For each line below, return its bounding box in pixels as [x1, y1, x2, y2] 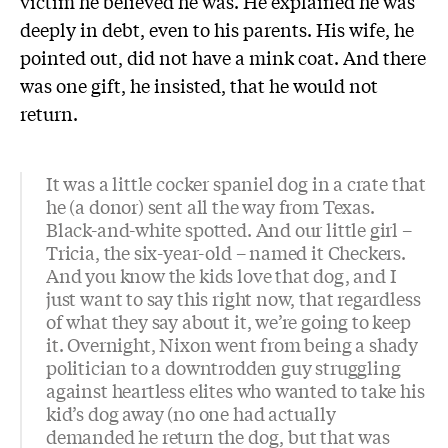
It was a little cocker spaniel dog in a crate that [46, 170, 427, 197]
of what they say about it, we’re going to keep [46, 308, 411, 335]
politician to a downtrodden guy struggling [46, 354, 401, 381]
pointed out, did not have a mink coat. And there [20, 43, 426, 70]
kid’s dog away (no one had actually [46, 400, 336, 427]
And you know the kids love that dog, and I [46, 262, 397, 289]
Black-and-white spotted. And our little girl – [46, 216, 412, 243]
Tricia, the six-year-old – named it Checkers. [46, 239, 406, 266]
